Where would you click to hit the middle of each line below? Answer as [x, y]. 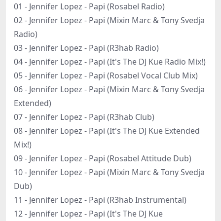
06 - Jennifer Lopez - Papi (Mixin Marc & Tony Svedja [109, 89]
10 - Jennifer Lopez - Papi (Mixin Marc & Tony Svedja [109, 172]
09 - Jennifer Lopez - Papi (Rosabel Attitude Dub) [103, 158]
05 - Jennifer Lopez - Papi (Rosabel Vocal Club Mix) [106, 75]
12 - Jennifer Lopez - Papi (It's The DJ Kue [88, 213]
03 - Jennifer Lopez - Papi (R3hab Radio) [86, 48]
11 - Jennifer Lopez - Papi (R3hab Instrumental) [100, 200]
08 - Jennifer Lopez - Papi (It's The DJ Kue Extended [107, 130]
